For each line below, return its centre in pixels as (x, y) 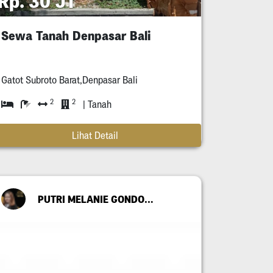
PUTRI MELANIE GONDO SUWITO (149, 199)
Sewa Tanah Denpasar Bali (76, 36)
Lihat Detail (95, 136)
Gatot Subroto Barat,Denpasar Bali (69, 80)
